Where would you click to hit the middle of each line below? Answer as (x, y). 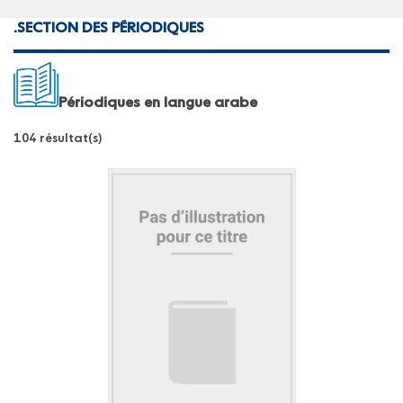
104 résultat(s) (58, 139)
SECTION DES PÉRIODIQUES (111, 29)
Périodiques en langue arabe (158, 103)
